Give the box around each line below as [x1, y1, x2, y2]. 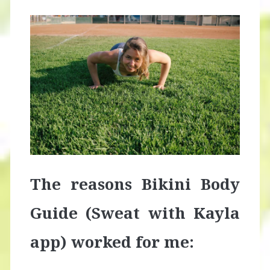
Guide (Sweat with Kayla [30, 202, 240, 224]
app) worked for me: [30, 231, 194, 253]
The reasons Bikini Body [30, 173, 240, 195]
